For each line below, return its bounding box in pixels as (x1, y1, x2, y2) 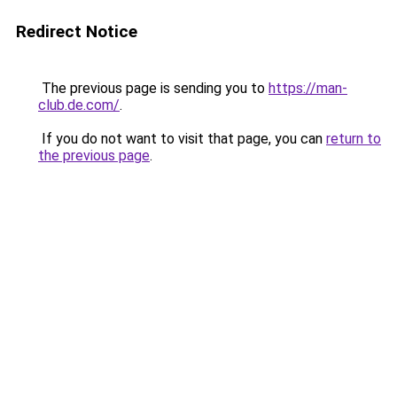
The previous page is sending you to (38, 80, 269, 97)
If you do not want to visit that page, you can (38, 130, 326, 147)
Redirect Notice (16, 21, 137, 42)
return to (326, 130, 381, 147)
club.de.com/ (38, 97, 120, 113)
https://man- (269, 80, 347, 97)
